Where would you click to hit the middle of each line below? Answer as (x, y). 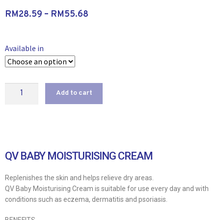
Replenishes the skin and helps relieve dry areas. (79, 178)
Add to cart (74, 93)
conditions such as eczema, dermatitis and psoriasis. (86, 200)
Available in (24, 48)
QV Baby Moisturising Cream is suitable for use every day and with (107, 189)
